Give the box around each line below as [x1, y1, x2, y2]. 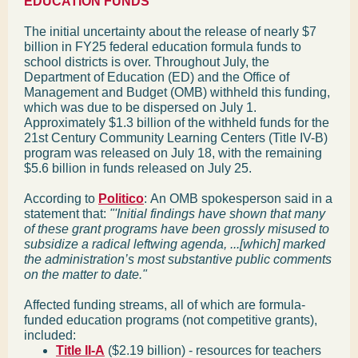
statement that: [24, 207, 109, 221]
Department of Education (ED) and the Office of [24, 70, 289, 84]
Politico [98, 192, 144, 205]
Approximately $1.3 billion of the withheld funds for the [24, 116, 329, 129]
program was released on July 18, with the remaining [24, 146, 322, 160]
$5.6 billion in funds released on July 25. [24, 161, 252, 175]
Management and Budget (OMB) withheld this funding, [24, 86, 330, 99]
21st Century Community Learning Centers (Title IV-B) [24, 131, 328, 145]
